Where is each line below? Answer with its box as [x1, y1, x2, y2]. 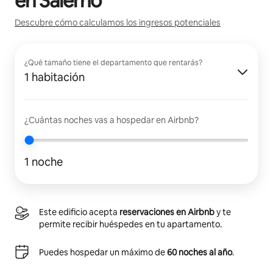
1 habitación [24, 69, 85, 84]
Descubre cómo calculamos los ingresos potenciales [15, 16, 221, 28]
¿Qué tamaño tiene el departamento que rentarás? [24, 57, 202, 68]
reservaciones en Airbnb [119, 206, 214, 218]
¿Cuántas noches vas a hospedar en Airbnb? [24, 114, 199, 126]
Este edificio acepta [39, 206, 119, 218]
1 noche [24, 154, 63, 169]
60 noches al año [167, 246, 232, 258]
